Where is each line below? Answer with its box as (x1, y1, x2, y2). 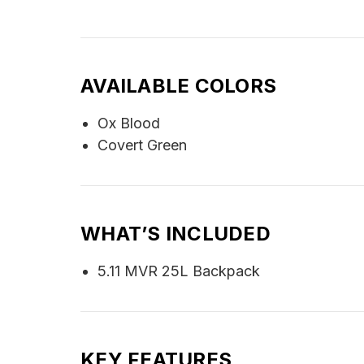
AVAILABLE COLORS (80, 74, 276, 98)
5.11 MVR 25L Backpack (97, 262, 260, 280)
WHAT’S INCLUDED (80, 222, 271, 246)
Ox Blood (97, 115, 160, 132)
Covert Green (97, 136, 187, 154)
